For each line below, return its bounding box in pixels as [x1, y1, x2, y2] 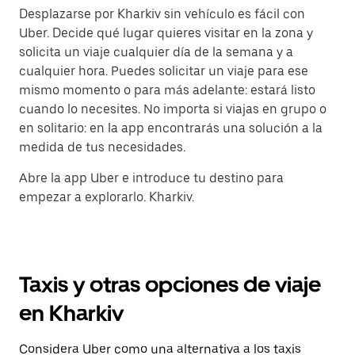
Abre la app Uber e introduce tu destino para [19, 170, 284, 186]
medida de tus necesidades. [19, 139, 185, 155]
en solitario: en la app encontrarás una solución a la [19, 120, 323, 136]
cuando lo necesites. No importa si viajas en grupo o [19, 101, 326, 117]
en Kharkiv [19, 300, 124, 327]
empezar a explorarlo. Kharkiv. [19, 189, 194, 205]
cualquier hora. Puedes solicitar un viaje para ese [19, 63, 308, 79]
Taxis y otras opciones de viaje [19, 271, 321, 299]
